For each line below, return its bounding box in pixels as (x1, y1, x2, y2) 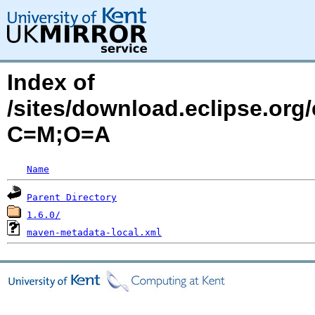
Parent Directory (27, 192, 117, 202)
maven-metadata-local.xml (27, 227, 162, 238)
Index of (7, 70, 95, 95)
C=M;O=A (7, 122, 110, 147)
